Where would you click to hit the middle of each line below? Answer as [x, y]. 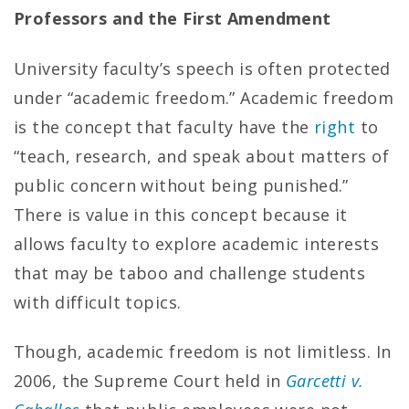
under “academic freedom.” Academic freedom [204, 97]
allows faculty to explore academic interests [197, 243]
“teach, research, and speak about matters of [202, 156]
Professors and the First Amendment [173, 18]
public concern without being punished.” [181, 185]
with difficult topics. [98, 302]
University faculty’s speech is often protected [202, 68]
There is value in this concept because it [181, 214]
